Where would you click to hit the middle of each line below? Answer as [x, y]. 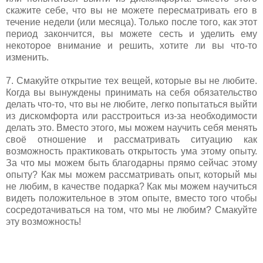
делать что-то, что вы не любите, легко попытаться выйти [131, 104]
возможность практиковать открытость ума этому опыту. [131, 151]
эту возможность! [45, 221]
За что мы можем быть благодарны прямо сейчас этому [131, 163]
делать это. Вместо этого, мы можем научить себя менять [131, 127]
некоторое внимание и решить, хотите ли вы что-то [131, 45]
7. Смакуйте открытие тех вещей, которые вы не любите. [131, 80]
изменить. [28, 57]
